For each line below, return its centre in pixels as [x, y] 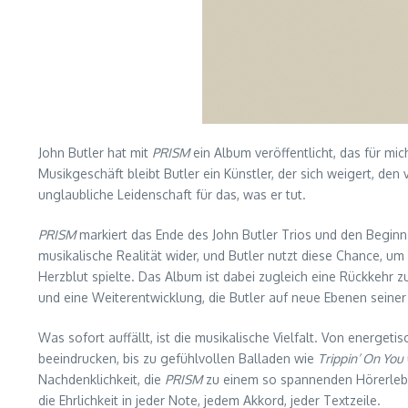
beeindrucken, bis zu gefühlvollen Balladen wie [178, 359]
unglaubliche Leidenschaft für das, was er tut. [172, 195]
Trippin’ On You [361, 359]
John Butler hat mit [95, 153]
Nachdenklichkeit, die [102, 380]
